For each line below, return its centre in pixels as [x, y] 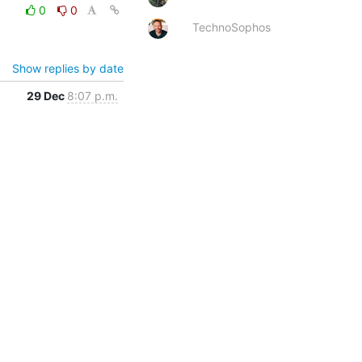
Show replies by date [68, 68]
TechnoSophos [232, 27]
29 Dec [47, 95]
